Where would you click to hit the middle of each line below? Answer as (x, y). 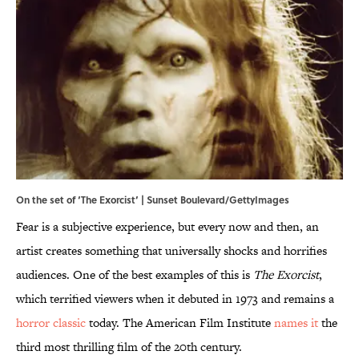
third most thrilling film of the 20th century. (129, 347)
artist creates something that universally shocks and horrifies (171, 251)
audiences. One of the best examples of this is (135, 275)
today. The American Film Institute (180, 323)
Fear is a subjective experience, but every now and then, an (167, 227)
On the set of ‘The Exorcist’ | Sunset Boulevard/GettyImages (153, 200)
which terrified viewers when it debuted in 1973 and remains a (175, 299)
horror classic (51, 323)
